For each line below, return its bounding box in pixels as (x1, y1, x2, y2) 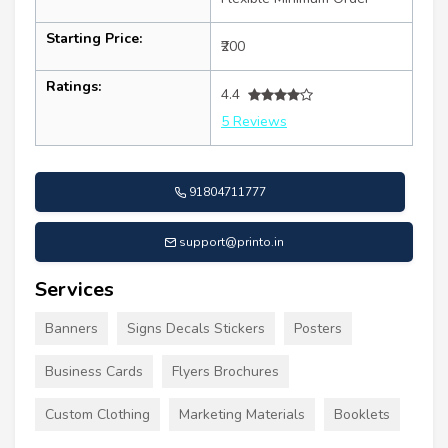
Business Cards (45, 362, 143, 382)
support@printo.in (179, 234, 284, 251)
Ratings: (46, 77, 101, 97)
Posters (294, 319, 342, 339)
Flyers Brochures (172, 362, 279, 382)
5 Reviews (221, 112, 287, 132)
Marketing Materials (179, 405, 305, 425)
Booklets (334, 405, 390, 425)
